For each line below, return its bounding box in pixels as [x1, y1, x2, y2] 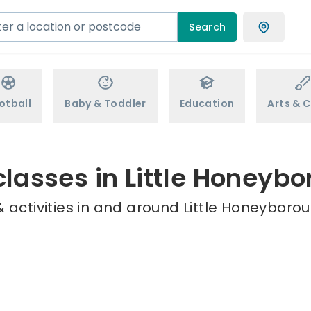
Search [189, 19, 226, 34]
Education [179, 96, 235, 110]
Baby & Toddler [65, 96, 146, 110]
